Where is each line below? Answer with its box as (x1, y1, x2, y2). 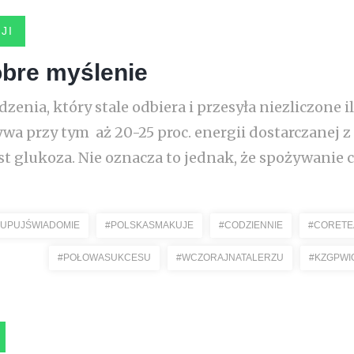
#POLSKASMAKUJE (105, 220, 194, 231)
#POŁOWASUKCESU (58, 252, 151, 263)
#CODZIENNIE (219, 220, 283, 231)
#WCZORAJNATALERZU (176, 252, 284, 263)
